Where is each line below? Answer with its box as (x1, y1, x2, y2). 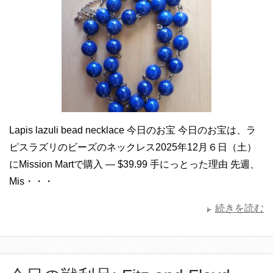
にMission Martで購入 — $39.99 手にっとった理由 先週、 (9, 158, 260, 169)
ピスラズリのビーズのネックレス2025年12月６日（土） (9, 141, 257, 152)
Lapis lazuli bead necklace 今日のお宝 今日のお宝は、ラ (9, 124, 256, 135)
